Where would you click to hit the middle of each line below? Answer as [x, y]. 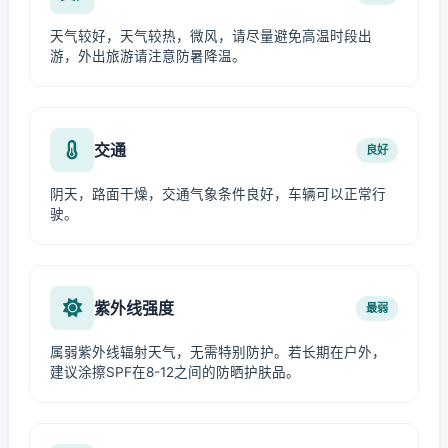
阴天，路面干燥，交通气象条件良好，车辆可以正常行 [218, 194]
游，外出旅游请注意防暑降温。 [148, 56]
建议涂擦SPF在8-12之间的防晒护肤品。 [175, 372]
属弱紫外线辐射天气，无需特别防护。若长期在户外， [218, 352]
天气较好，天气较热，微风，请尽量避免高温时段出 [211, 36]
